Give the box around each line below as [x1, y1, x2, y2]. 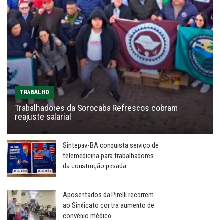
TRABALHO [20, 88, 49, 96]
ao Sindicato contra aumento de [63, 200, 154, 210]
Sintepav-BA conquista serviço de [63, 140, 159, 150]
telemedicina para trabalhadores [63, 151, 154, 160]
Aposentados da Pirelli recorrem [63, 190, 154, 199]
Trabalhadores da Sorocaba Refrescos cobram [15, 102, 178, 113]
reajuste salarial [15, 111, 71, 122]
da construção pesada [63, 161, 126, 170]
